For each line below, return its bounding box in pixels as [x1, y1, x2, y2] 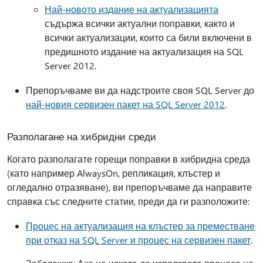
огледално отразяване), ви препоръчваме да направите [7, 181, 252, 193]
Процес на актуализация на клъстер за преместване [26, 220, 255, 232]
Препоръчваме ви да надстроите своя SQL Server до [26, 84, 254, 96]
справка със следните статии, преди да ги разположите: [7, 195, 249, 207]
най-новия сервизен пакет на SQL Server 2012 [26, 98, 225, 110]
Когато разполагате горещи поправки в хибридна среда [7, 153, 250, 165]
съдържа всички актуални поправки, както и [45, 17, 235, 29]
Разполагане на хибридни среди [7, 130, 156, 143]
